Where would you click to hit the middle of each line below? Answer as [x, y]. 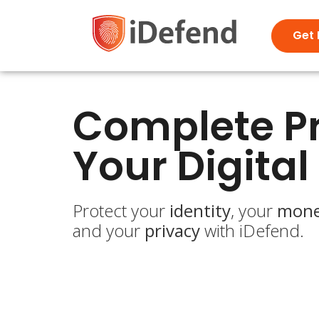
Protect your [121, 211]
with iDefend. [252, 231]
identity [200, 211]
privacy [172, 231]
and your [109, 231]
